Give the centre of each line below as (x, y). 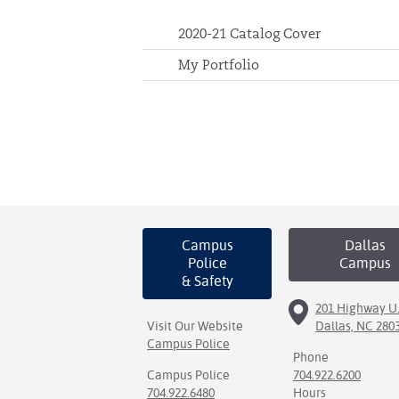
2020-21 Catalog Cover (249, 33)
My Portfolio (219, 65)
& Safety (207, 281)
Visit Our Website (195, 326)
